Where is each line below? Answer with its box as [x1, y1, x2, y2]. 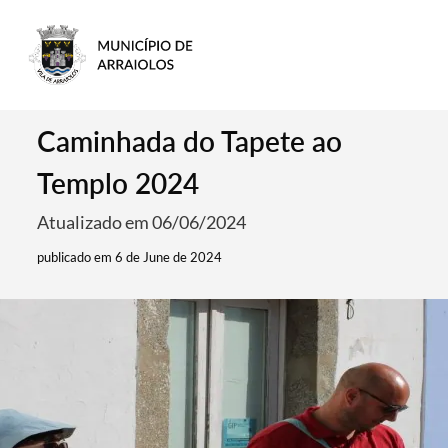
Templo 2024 [37, 166, 200, 200]
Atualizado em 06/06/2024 [37, 211, 247, 233]
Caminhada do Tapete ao [37, 124, 343, 158]
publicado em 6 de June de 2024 [37, 249, 223, 265]
